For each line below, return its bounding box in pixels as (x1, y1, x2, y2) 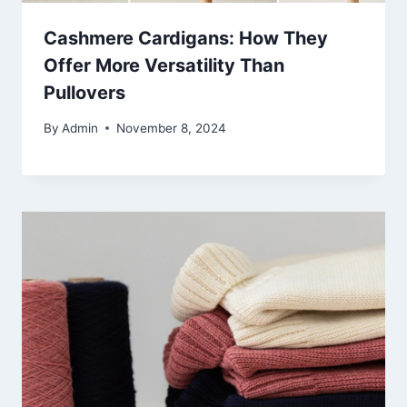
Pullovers (44, 82, 125, 104)
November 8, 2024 (116, 120, 227, 135)
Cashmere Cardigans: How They (44, 27, 328, 50)
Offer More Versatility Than (44, 55, 284, 77)
